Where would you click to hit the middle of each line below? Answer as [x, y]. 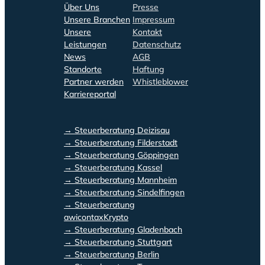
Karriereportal [90, 94]
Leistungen [85, 44]
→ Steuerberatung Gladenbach [123, 229]
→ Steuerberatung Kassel [113, 167]
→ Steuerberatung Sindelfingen [124, 192]
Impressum [153, 19]
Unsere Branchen [97, 19]
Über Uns [82, 7]
